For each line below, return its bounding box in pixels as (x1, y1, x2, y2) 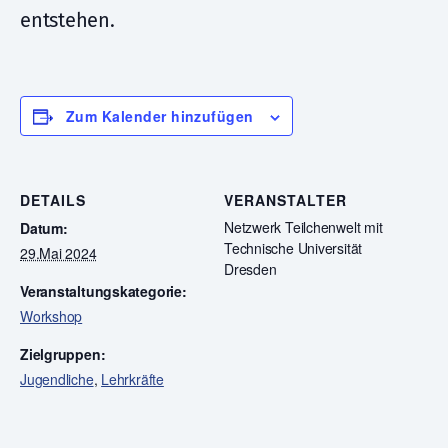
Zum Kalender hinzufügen (66, 106, 254, 126)
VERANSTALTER (224, 190, 347, 210)
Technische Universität (224, 238, 363, 258)
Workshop (20, 306, 83, 326)
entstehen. (20, 8, 115, 32)
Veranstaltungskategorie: (20, 281, 187, 301)
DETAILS (20, 190, 86, 210)
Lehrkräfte (101, 369, 164, 389)
